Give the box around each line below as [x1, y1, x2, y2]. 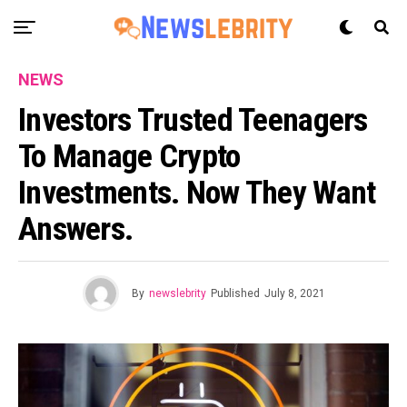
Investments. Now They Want [18, 174, 376, 212]
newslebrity [148, 287, 206, 300]
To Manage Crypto [18, 137, 241, 175]
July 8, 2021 [263, 287, 325, 300]
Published [210, 287, 260, 300]
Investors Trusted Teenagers [18, 101, 368, 139]
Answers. [18, 210, 134, 248]
